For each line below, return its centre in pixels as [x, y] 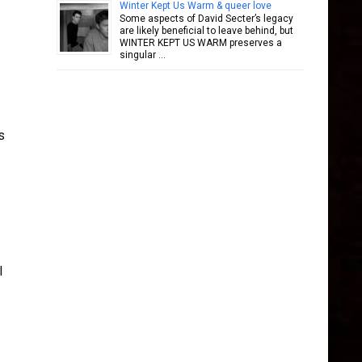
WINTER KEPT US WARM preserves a [201, 43]
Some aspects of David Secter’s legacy [206, 19]
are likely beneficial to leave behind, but [206, 31]
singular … [143, 55]
